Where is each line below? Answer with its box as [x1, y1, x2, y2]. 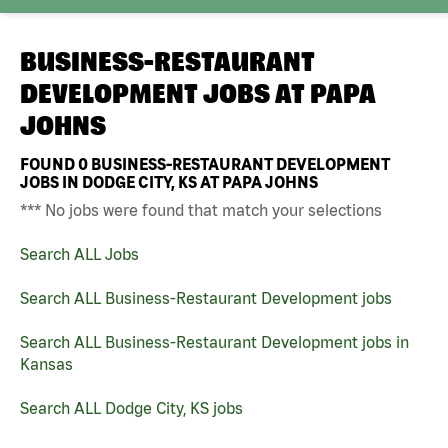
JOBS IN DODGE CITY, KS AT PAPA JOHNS [20, 172, 318, 191]
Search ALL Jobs [20, 244, 139, 263]
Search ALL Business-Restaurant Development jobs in [20, 332, 409, 351]
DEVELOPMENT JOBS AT [20, 78, 310, 109]
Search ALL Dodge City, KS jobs [20, 398, 243, 417]
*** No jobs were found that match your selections [20, 200, 382, 219]
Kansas [20, 354, 73, 373]
